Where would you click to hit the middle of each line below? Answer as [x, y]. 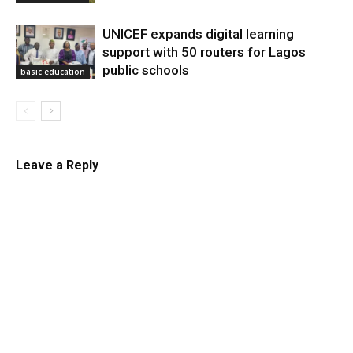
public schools [146, 70]
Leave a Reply [57, 165]
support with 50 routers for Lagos [204, 52]
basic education [53, 72]
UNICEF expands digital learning [198, 33]
